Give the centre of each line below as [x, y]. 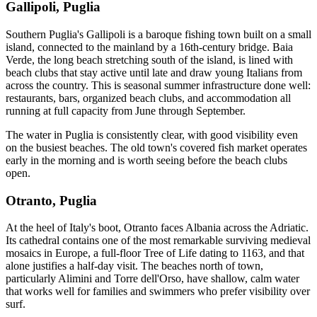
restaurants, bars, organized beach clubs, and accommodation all [148, 98]
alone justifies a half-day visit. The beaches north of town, [134, 266]
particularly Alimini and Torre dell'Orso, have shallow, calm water [152, 279]
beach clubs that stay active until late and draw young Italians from [154, 72]
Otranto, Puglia [51, 200]
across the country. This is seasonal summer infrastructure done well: [158, 85]
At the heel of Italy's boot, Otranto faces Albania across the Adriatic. [157, 228]
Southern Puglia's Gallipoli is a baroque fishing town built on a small [158, 34]
